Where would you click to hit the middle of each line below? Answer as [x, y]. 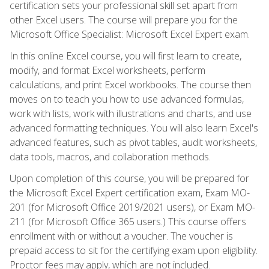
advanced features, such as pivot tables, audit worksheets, [133, 142]
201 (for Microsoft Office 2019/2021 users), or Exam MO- [132, 207]
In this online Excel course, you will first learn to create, [125, 56]
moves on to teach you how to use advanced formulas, [127, 99]
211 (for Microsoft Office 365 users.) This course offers [128, 221]
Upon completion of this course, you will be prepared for [129, 178]
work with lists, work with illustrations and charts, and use [131, 113]
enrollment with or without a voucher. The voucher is [121, 236]
